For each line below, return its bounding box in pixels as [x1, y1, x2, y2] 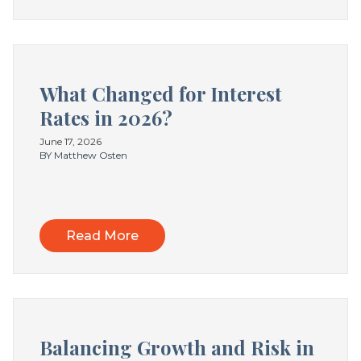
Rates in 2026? [39, 104, 172, 131]
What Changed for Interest [39, 80, 282, 106]
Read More [66, 228, 139, 244]
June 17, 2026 [39, 135, 102, 148]
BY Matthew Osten [39, 149, 127, 162]
